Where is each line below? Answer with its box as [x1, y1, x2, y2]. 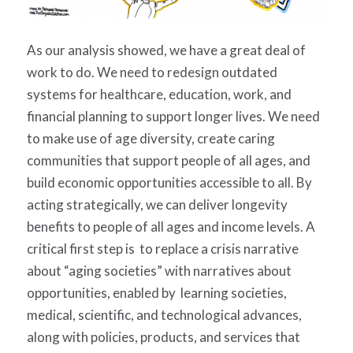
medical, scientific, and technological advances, [26, 306, 302, 323]
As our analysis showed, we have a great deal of [26, 41, 306, 58]
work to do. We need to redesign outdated [26, 63, 277, 80]
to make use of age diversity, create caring [26, 129, 275, 147]
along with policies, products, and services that [26, 328, 300, 345]
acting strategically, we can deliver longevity [26, 195, 288, 213]
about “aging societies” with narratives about [26, 262, 294, 279]
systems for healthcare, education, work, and [26, 85, 292, 102]
